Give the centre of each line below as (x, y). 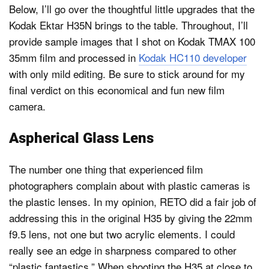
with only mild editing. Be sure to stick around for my (127, 74)
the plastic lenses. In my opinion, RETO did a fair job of (133, 201)
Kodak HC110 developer (193, 58)
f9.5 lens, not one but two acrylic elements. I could (122, 234)
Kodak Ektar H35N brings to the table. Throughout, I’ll (128, 25)
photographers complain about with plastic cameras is (130, 185)
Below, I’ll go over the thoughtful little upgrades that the (132, 9)
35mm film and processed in (74, 58)
